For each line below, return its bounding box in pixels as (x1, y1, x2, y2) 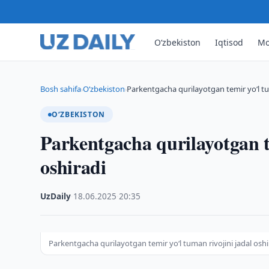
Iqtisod (215, 36, 244, 48)
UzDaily (40, 191, 71, 202)
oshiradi (40, 153, 106, 181)
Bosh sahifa (40, 83, 82, 94)
